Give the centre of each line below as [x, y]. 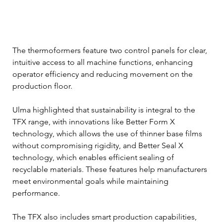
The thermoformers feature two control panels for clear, [111, 51]
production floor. [42, 86]
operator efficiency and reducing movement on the [104, 74]
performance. [36, 193]
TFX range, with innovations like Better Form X [95, 122]
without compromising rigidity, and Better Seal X [99, 146]
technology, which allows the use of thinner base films [108, 134]
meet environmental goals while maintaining [91, 181]
